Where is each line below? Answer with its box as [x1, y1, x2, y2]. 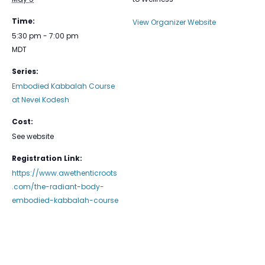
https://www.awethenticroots [12, 168, 117, 178]
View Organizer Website [132, 17, 216, 27]
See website [12, 131, 54, 141]
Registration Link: [12, 153, 82, 163]
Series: [12, 66, 38, 76]
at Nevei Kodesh [12, 95, 69, 105]
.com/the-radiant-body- [12, 182, 104, 192]
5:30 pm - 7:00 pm [12, 31, 79, 41]
